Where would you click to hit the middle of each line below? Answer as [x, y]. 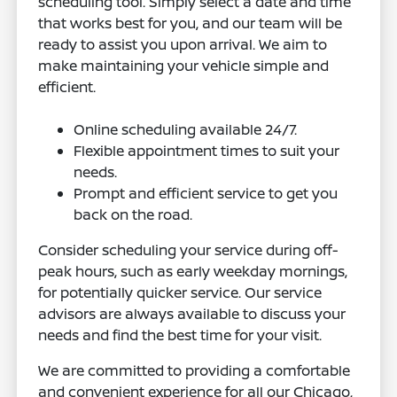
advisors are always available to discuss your [192, 313]
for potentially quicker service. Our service [180, 292]
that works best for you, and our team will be [191, 23]
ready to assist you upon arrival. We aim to [183, 44]
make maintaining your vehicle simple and [184, 65]
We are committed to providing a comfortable [195, 370]
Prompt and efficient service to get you [206, 193]
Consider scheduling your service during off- [189, 249]
